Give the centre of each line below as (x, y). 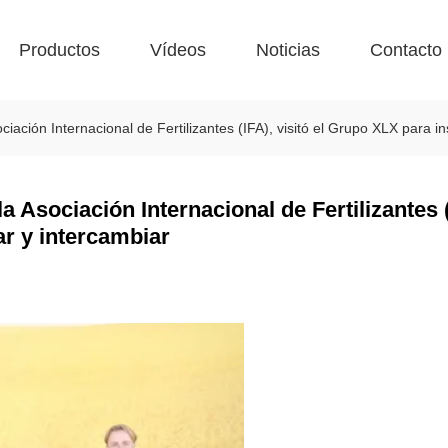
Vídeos (178, 50)
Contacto (406, 50)
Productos (59, 50)
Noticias (288, 50)
